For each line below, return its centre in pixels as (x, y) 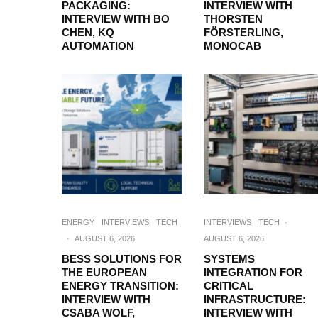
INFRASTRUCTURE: (255, 299)
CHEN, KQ (88, 32)
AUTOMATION (98, 46)
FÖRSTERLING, (243, 32)
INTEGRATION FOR (253, 272)
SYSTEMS (229, 259)
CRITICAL (229, 286)
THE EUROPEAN (104, 272)
